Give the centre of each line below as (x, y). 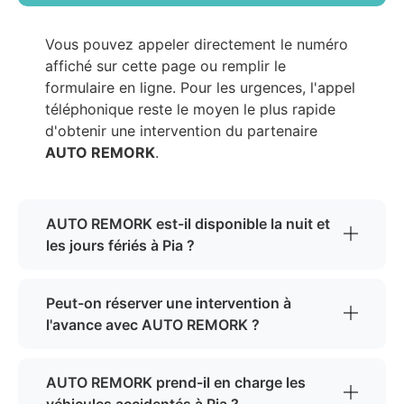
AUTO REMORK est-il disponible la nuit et (188, 224)
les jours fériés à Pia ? (120, 246)
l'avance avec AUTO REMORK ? (153, 325)
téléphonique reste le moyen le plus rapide (190, 110)
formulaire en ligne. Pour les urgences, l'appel (200, 88)
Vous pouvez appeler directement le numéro (197, 45)
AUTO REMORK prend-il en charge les (176, 383)
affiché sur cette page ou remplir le (165, 66)
